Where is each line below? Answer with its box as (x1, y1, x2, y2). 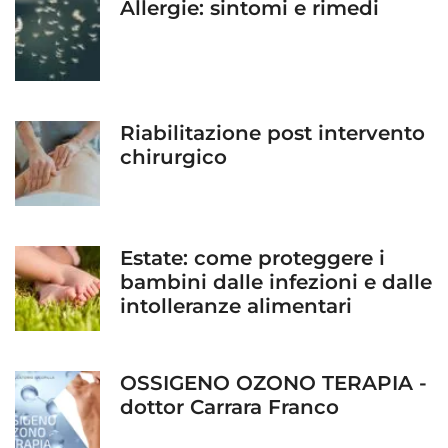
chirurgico (120, 144, 227, 169)
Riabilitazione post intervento (120, 120, 425, 145)
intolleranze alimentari (120, 293, 352, 318)
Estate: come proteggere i (120, 245, 385, 270)
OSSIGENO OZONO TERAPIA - (120, 370, 427, 395)
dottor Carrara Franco (120, 394, 339, 419)
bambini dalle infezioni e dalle (120, 269, 432, 294)
